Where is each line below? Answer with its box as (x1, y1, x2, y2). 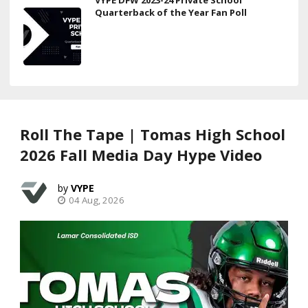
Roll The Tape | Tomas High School (20, 123, 285, 144)
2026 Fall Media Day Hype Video (20, 144, 262, 165)
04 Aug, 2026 (69, 193, 124, 206)
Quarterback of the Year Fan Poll (95, 5, 247, 19)
